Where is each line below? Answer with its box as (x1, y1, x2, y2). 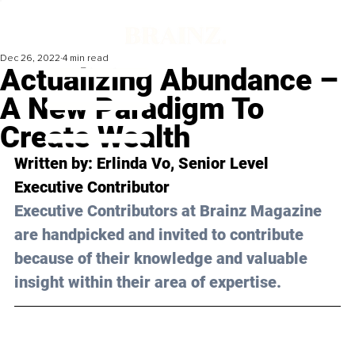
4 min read (63, 52, 109, 65)
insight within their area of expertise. (14, 273, 281, 292)
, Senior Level (170, 154, 273, 174)
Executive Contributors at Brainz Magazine (14, 201, 326, 221)
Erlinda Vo (97, 154, 170, 174)
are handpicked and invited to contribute (14, 225, 307, 245)
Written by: (14, 154, 97, 174)
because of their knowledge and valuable (14, 249, 311, 269)
